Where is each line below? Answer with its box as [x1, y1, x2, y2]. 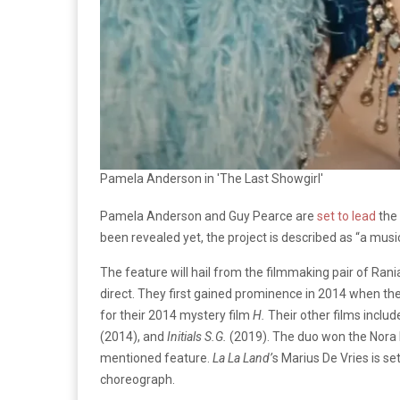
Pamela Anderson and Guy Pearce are [100, 208, 317, 223]
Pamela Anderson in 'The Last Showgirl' [100, 171, 323, 186]
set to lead [317, 208, 376, 223]
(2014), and [100, 329, 167, 344]
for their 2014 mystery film [100, 307, 253, 322]
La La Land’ [210, 350, 272, 365]
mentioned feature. [100, 350, 210, 365]
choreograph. [100, 371, 175, 387]
